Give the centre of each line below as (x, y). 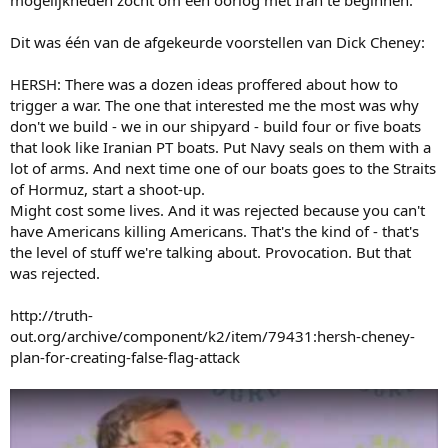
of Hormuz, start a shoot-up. (107, 189)
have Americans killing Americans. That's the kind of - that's (214, 231)
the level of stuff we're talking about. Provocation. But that (210, 252)
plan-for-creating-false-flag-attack (125, 357)
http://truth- (51, 315)
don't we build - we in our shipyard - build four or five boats (215, 126)
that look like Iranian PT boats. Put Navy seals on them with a (220, 147)
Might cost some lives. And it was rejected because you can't (217, 210)
